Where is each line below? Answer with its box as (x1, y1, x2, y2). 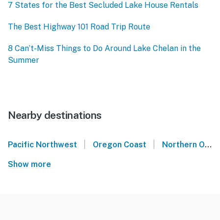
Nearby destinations (8, 109, 102, 122)
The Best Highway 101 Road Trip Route (8, 22, 150, 32)
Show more (8, 160, 55, 169)
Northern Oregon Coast (162, 140, 205, 150)
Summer (8, 55, 39, 65)
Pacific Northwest (8, 140, 77, 150)
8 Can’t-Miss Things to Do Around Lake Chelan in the (8, 44, 201, 54)
